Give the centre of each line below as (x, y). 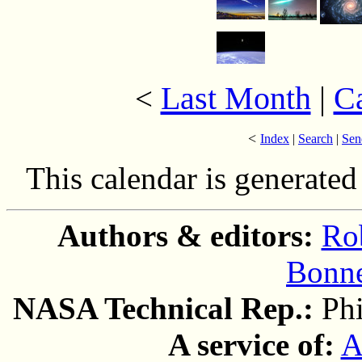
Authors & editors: (189, 236)
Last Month (236, 98)
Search (316, 139)
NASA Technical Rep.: (167, 308)
